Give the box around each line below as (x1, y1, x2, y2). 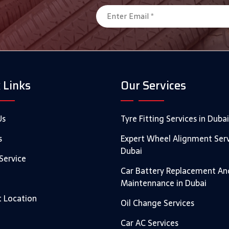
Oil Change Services (121, 196, 194, 210)
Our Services (121, 76, 186, 95)
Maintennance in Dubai (121, 176, 207, 190)
